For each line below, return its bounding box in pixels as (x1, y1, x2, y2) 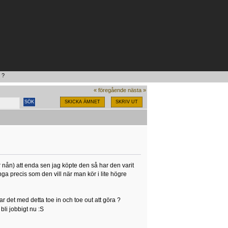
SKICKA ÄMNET (64, 99, 100, 104)
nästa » (127, 87, 146, 93)
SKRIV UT (115, 99, 138, 104)
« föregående (93, 87, 126, 93)
